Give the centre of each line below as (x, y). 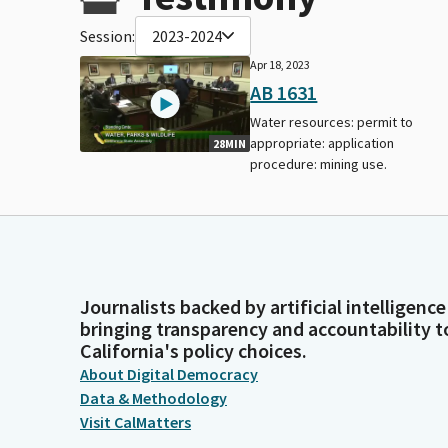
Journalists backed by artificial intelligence (263, 306)
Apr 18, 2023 (280, 64)
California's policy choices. (193, 350)
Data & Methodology (153, 398)
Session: (107, 35)
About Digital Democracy (169, 374)
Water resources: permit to (332, 121)
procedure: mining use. (319, 163)
